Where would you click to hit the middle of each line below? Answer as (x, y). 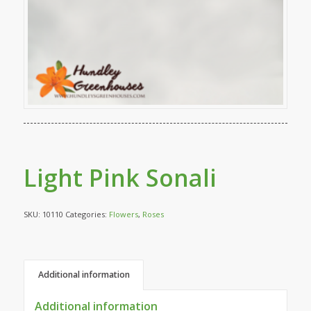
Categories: (87, 214)
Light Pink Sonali (120, 177)
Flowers (123, 214)
